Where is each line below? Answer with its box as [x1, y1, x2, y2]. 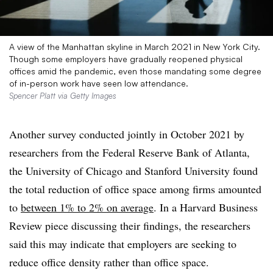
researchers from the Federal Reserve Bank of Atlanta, [9, 144, 250, 160]
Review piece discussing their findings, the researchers [9, 218, 250, 233]
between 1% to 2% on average [21, 199, 154, 214]
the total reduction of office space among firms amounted [9, 181, 261, 196]
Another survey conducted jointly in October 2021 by [9, 126, 244, 141]
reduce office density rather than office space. [9, 254, 209, 269]
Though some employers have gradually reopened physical [9, 53, 243, 64]
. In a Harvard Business [154, 199, 258, 214]
